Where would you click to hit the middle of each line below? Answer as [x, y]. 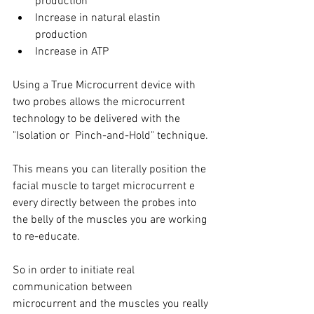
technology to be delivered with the [98, 120]
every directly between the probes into [106, 204]
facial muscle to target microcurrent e [105, 187]
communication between [74, 288]
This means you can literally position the [111, 170]
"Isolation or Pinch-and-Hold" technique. [110, 136]
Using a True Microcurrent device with [105, 86]
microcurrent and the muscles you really [112, 305]
